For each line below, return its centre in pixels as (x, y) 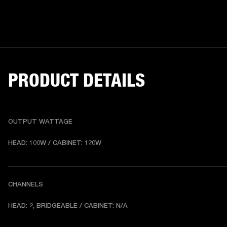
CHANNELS (26, 184)
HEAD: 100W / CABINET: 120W (55, 143)
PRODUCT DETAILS (77, 80)
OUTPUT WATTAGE (40, 122)
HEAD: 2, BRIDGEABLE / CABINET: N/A (68, 206)
